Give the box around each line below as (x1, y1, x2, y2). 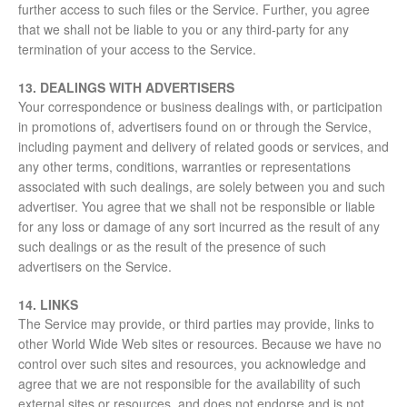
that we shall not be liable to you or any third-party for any (18, 20, 349, 39)
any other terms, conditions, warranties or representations (18, 157, 351, 176)
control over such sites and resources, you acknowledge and (18, 354, 366, 373)
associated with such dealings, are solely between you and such (18, 177, 385, 196)
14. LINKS (18, 295, 78, 314)
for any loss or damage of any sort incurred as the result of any (18, 217, 380, 236)
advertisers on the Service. (18, 257, 172, 276)
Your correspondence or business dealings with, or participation (18, 97, 382, 116)
